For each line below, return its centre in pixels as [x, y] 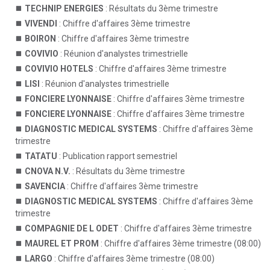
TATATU [41, 156]
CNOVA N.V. [48, 171]
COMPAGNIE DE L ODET [72, 228]
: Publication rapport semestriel [117, 156]
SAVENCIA [45, 186]
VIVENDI [41, 24]
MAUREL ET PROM [62, 243]
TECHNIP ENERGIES [64, 8]
